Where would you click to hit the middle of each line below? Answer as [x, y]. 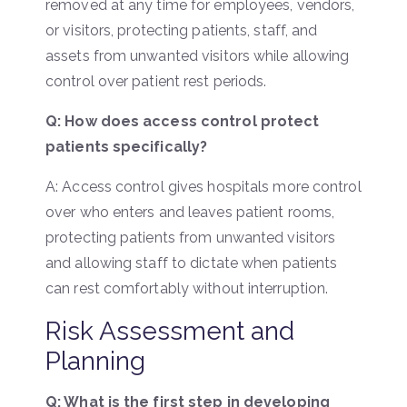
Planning [95, 361]
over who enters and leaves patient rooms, [190, 212]
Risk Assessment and [170, 331]
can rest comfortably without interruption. [187, 288]
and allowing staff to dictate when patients [192, 263]
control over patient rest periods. [156, 81]
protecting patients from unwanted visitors [191, 237]
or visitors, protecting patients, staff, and [182, 30]
